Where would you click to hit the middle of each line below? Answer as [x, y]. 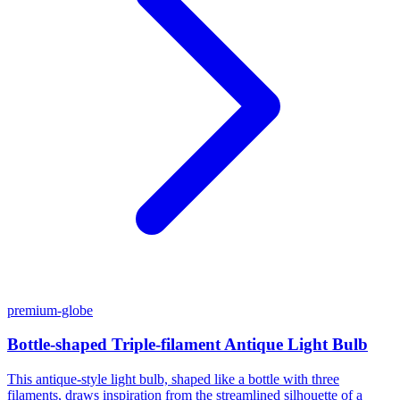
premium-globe [50, 310]
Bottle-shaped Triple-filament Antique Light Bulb [187, 345]
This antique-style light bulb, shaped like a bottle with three [173, 379]
